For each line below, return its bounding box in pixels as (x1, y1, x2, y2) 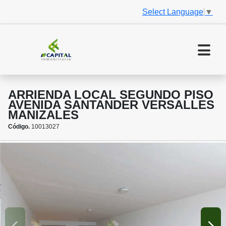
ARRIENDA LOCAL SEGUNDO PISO (8, 88, 213, 102)
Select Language (142, 7, 203, 16)
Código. (8, 123, 30, 131)
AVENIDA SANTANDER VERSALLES (8, 98, 214, 112)
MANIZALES (8, 108, 79, 122)
